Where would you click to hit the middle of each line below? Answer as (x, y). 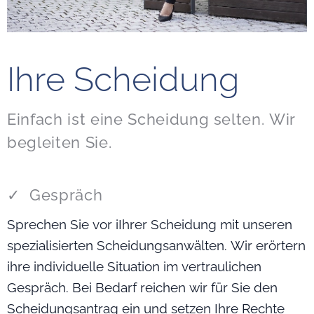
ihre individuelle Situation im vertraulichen (134, 267)
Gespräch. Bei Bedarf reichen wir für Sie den (142, 288)
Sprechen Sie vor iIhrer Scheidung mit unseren (150, 225)
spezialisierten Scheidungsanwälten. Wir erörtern (156, 246)
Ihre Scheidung (123, 80)
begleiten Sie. (60, 143)
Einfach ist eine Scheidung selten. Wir (152, 120)
